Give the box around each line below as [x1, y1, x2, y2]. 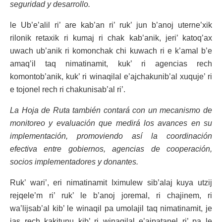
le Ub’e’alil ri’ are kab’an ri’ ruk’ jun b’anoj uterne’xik [10, 20, 212, 29]
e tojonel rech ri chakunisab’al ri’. [10, 85, 125, 94]
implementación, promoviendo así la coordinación [10, 131, 212, 140]
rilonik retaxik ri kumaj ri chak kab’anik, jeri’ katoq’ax [10, 33, 212, 42]
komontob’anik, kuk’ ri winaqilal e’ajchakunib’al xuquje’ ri [10, 72, 212, 81]
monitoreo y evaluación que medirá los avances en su [10, 118, 212, 127]
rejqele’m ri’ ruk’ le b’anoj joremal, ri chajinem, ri [10, 191, 212, 200]
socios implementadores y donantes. [10, 157, 138, 166]
